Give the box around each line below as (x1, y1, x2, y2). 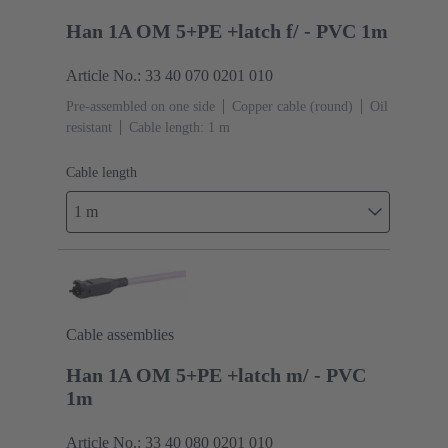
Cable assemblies (66, 326, 174, 344)
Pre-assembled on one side (66, 99, 215, 115)
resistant (66, 120, 112, 136)
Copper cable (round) (232, 99, 353, 115)
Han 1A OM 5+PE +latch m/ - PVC (66, 364, 366, 387)
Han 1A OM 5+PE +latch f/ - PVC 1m (66, 20, 388, 43)
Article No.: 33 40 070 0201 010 (66, 67, 273, 85)
